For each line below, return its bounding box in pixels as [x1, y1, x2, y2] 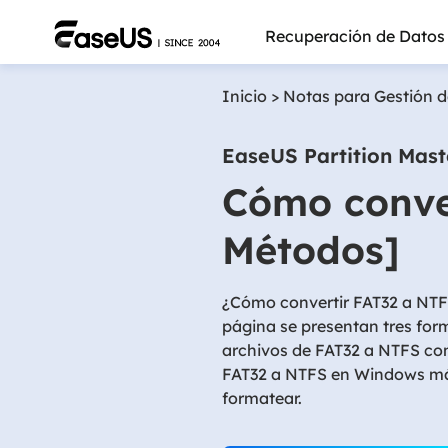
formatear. [222, 388, 302, 408]
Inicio [222, 86, 267, 106]
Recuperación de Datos [265, 26, 446, 46]
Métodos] [222, 226, 400, 274]
